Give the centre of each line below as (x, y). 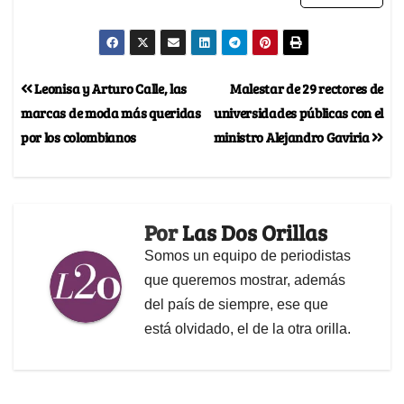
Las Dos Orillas (255, 232)
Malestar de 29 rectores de (306, 87)
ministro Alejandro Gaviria (293, 136)
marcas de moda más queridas (111, 112)
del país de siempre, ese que (236, 304)
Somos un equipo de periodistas (248, 255)
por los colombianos (79, 136)
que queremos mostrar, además (245, 280)
